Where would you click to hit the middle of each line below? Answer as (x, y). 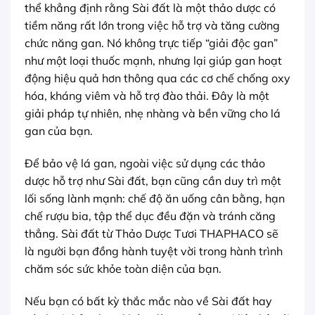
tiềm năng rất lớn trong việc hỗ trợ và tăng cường (152, 26)
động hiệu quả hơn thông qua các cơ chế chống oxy (157, 78)
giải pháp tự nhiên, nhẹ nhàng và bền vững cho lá (153, 114)
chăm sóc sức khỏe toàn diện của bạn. (123, 268)
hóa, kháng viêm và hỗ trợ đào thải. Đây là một (147, 96)
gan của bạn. (59, 131)
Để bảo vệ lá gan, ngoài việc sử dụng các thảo (145, 163)
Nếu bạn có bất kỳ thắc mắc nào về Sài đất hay (148, 301)
